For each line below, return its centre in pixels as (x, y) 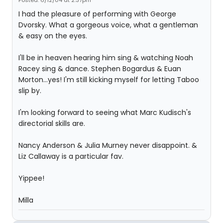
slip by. (30, 91)
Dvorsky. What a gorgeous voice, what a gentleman (108, 25)
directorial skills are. (52, 123)
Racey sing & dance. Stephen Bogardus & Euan (100, 69)
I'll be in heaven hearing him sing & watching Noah (106, 58)
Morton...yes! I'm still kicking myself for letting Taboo (109, 80)
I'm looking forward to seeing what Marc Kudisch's (105, 112)
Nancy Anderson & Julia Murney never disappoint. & (108, 145)
